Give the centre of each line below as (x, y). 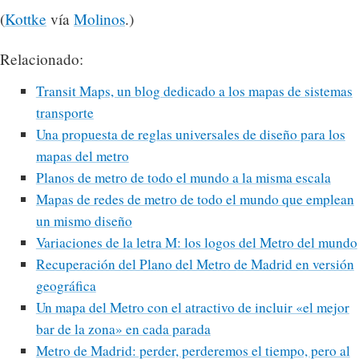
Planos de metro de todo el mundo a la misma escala (183, 178)
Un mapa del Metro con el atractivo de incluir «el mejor (192, 308)
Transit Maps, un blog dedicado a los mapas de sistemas (194, 91)
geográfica (66, 286)
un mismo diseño (84, 221)
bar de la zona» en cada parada (123, 329)
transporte (65, 113)
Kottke (26, 19)
